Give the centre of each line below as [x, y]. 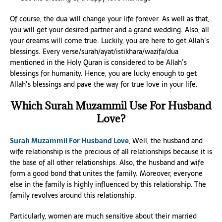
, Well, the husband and [166, 140]
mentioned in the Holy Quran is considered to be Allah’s [98, 62]
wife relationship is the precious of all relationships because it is [111, 151]
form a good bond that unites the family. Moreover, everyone [106, 173]
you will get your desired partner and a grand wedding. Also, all [110, 29]
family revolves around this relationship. [73, 195]
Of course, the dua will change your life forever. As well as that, [110, 19]
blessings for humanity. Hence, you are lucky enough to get [103, 73]
